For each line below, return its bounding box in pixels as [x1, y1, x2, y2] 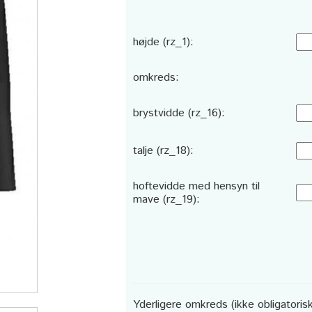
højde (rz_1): [132, 34, 194, 50]
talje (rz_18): [132, 143, 194, 159]
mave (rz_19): [132, 192, 200, 208]
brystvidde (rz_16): [132, 105, 225, 121]
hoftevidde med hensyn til [132, 178, 260, 194]
